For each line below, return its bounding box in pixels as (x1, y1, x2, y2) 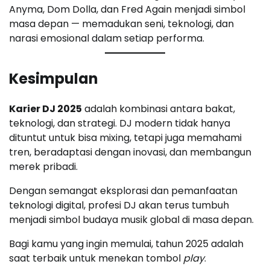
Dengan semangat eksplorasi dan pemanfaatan (9, 183, 237, 198)
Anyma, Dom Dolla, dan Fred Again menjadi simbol (9, 2, 245, 16)
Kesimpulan (9, 68, 98, 89)
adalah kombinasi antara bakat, (82, 101, 235, 116)
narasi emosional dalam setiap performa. (9, 31, 204, 45)
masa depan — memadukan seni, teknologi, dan (9, 16, 234, 31)
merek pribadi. (9, 159, 78, 174)
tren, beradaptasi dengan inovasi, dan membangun (9, 145, 251, 159)
